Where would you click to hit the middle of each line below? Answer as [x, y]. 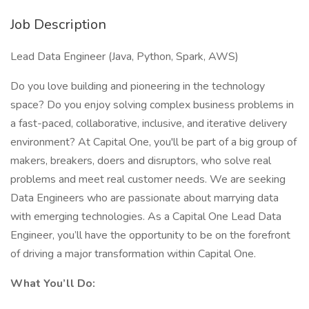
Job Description [58, 24]
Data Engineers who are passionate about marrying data [144, 198]
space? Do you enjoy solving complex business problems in [152, 105]
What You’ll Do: [53, 283]
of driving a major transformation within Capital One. [134, 254]
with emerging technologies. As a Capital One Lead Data [146, 217]
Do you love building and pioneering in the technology [138, 86]
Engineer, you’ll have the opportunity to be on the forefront [150, 235]
